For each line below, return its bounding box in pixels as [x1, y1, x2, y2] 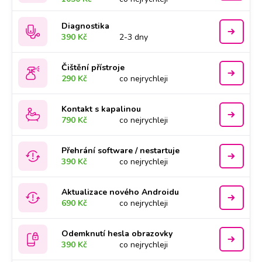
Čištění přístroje [61, 62, 125, 73]
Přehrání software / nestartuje [61, 145, 180, 156]
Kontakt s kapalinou [61, 104, 142, 115]
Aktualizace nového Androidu [61, 187, 180, 198]
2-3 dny [119, 32, 149, 43]
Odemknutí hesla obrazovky [61, 228, 173, 239]
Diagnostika [61, 20, 110, 32]
